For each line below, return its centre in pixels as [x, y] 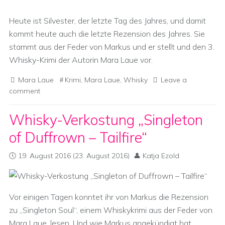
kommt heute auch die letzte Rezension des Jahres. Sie [107, 34]
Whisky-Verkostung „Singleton [106, 120]
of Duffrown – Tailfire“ [78, 137]
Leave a [174, 80]
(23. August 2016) [100, 156]
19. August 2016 [44, 156]
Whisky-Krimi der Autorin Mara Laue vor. [81, 60]
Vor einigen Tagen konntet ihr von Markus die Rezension [109, 197]
